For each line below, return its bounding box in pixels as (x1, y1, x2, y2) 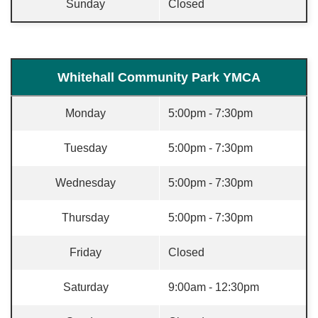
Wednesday (55, 177, 116, 189)
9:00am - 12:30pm (168, 281, 259, 293)
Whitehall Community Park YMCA (57, 70, 261, 84)
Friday (70, 246, 102, 258)
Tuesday (64, 142, 107, 154)
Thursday (62, 212, 109, 224)
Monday (65, 107, 106, 119)
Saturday (62, 281, 109, 293)
